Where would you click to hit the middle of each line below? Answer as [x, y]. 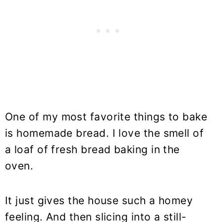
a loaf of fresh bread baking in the [92, 149]
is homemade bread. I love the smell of [105, 133]
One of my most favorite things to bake [106, 116]
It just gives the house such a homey [99, 200]
